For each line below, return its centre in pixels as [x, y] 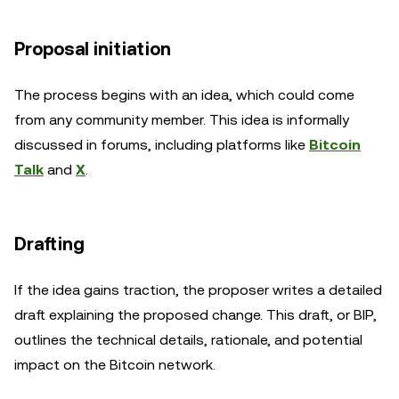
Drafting [49, 244]
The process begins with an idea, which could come [184, 95]
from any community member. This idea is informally [182, 120]
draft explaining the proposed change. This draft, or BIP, [195, 315]
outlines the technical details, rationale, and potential [188, 340]
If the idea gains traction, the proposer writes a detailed [198, 290]
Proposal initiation [93, 49]
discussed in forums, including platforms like [162, 145]
